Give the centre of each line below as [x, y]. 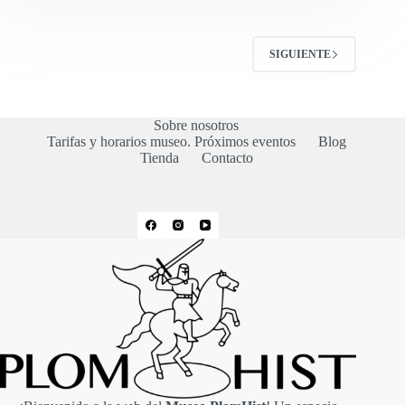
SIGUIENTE [301, 54]
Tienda [159, 158]
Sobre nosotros [197, 126]
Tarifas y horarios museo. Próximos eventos [171, 142]
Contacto [227, 158]
